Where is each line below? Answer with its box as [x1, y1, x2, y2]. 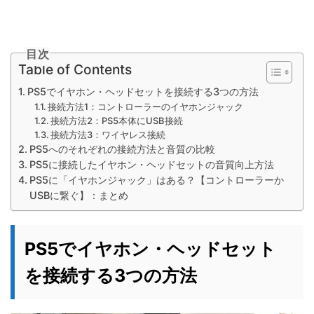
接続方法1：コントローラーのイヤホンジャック [48, 100, 244, 112]
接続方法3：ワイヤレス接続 [50, 128, 166, 140]
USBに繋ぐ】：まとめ [29, 189, 128, 201]
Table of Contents [18, 60, 132, 78]
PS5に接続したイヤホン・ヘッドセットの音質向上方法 [29, 158, 274, 170]
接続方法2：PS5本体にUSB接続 [50, 114, 184, 126]
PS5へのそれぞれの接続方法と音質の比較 [29, 142, 215, 155]
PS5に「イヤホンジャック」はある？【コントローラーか [29, 173, 284, 186]
